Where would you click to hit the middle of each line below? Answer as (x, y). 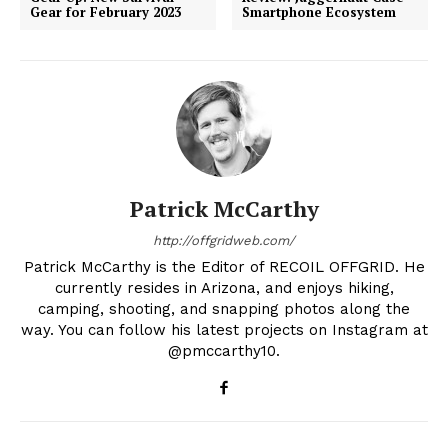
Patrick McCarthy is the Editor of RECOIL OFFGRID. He (224, 266)
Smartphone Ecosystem (319, 11)
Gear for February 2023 (105, 11)
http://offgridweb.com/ (224, 240)
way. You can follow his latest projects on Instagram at (224, 329)
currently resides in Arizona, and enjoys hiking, (224, 287)
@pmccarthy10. (224, 350)
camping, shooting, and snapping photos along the (224, 308)
